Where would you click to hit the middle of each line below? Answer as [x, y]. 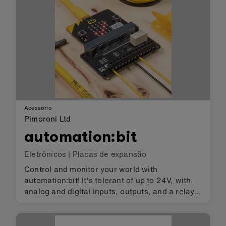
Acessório [38, 108]
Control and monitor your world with [91, 169]
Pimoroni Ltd [48, 119]
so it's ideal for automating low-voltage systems [113, 203]
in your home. [49, 214]
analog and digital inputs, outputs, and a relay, [110, 191]
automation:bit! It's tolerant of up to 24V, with [108, 180]
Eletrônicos [45, 154]
